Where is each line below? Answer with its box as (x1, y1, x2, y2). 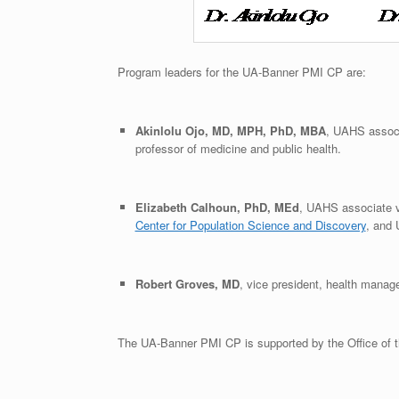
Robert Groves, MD (134, 274, 240, 292)
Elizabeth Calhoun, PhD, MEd (134, 198, 299, 216)
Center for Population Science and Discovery (134, 216, 366, 233)
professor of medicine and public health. (134, 139, 341, 157)
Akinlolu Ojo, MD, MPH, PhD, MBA (134, 121, 326, 139)
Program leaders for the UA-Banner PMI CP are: (118, 62, 366, 80)
